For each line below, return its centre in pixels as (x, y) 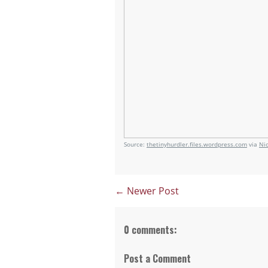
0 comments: (150, 230)
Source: (135, 144)
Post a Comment (157, 258)
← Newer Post (147, 191)
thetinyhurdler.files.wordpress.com (197, 144)
